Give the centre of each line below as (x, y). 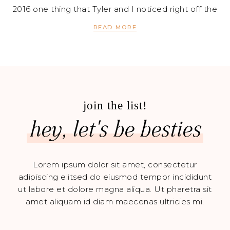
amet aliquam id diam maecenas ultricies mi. (115, 202)
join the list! (115, 106)
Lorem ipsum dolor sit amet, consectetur (115, 165)
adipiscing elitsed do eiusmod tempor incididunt (115, 177)
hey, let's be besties (115, 130)
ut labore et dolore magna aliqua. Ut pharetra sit (115, 189)
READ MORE (115, 27)
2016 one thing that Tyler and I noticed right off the (115, 9)
